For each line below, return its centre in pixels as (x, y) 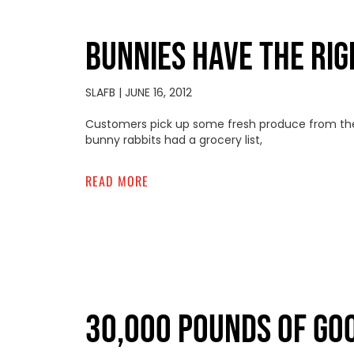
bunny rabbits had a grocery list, (173, 139)
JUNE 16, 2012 (156, 92)
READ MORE (117, 181)
